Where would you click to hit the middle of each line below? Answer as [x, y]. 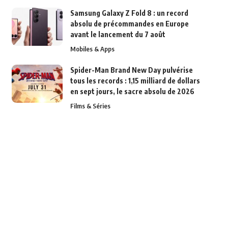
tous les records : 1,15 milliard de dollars [135, 80]
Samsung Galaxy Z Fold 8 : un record [129, 13]
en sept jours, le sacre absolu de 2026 [132, 91]
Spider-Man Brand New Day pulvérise [131, 70]
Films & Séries [90, 106]
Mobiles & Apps [92, 49]
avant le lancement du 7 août [118, 34]
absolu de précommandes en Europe [129, 23]
